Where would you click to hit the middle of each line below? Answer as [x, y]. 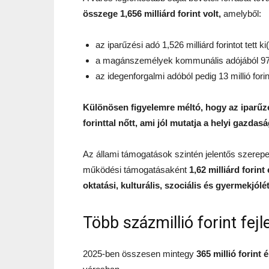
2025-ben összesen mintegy [140, 254]
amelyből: [241, 14]
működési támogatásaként [136, 170]
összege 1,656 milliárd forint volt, [152, 14]
